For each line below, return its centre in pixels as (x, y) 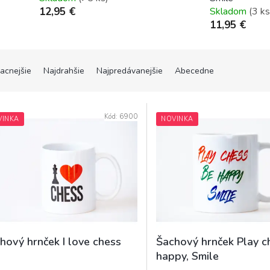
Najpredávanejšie (130, 71)
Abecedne (194, 71)
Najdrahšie (64, 71)
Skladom (229, 11)
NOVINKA (177, 119)
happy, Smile (188, 256)
